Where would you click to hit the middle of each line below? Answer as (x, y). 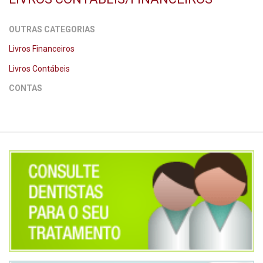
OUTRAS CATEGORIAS (52, 29)
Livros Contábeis (39, 69)
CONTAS (26, 88)
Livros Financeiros (42, 49)
